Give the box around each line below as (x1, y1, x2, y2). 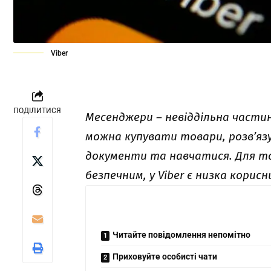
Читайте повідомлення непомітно (113, 230, 251, 240)
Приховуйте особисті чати (113, 252, 218, 261)
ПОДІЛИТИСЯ (13, 106, 61, 115)
